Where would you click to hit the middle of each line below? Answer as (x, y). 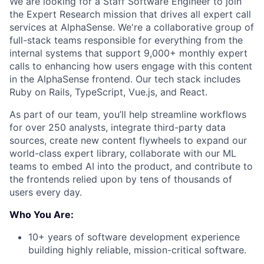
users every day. (46, 192)
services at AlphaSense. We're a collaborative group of (132, 27)
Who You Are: (42, 214)
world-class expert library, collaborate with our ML (123, 153)
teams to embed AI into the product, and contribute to (131, 166)
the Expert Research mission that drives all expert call (130, 14)
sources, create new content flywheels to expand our (128, 140)
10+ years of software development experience (134, 237)
